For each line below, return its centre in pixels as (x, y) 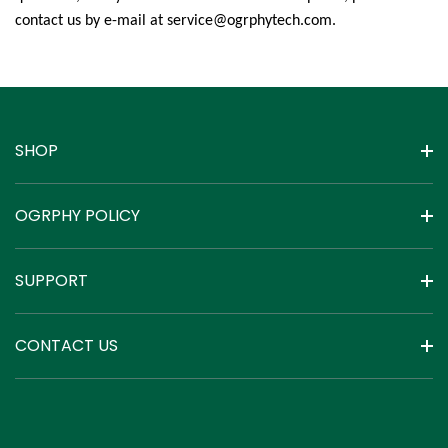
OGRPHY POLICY (77, 215)
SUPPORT (51, 280)
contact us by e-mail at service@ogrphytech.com (173, 21)
